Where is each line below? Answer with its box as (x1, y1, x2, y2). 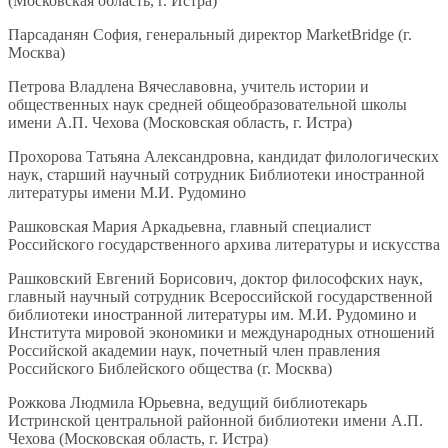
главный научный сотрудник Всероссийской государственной (8, 288, 433, 306)
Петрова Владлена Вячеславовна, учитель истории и (8, 78, 369, 96)
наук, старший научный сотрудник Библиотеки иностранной (8, 166, 425, 184)
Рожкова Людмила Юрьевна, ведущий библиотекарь (8, 394, 367, 412)
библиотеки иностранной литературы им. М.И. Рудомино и (8, 306, 417, 324)
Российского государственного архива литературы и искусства (8, 236, 440, 254)
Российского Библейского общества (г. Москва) (8, 360, 332, 378)
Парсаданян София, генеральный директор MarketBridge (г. (8, 26, 412, 44)
